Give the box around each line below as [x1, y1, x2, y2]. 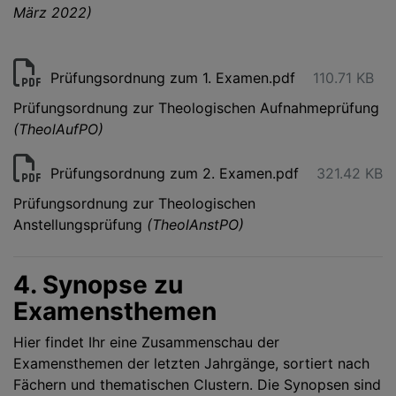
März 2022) [13, 4, 92, 21]
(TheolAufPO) [13, 120, 103, 138]
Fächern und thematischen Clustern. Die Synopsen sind [13, 376, 381, 393]
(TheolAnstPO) [147, 216, 244, 233]
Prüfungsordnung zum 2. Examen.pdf [50, 164, 299, 182]
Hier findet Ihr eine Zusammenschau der [13, 333, 279, 351]
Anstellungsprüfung [13, 216, 147, 233]
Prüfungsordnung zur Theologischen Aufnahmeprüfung [13, 99, 379, 117]
